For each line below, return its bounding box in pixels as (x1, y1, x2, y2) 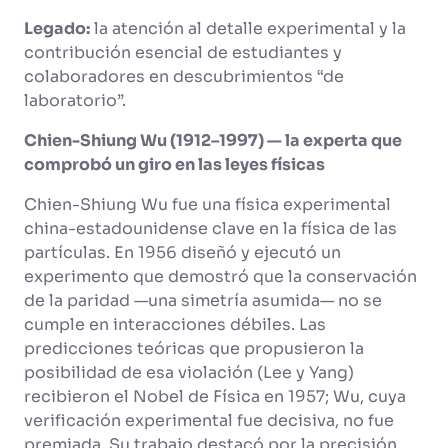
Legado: (24, 18, 90, 39)
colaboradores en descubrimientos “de (24, 66, 344, 87)
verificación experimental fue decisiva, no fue (24, 410, 394, 431)
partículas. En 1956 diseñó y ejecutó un (24, 242, 341, 263)
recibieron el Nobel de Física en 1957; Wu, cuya (24, 386, 406, 407)
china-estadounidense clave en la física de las (24, 218, 397, 239)
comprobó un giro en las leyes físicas (24, 154, 325, 175)
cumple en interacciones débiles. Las (24, 314, 326, 335)
